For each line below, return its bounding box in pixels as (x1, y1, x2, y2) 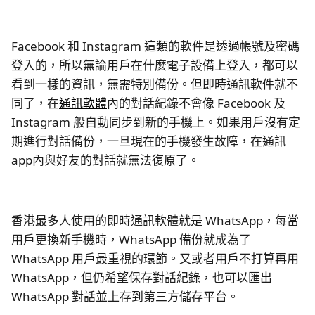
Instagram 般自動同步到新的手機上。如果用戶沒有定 (11, 113, 300, 130)
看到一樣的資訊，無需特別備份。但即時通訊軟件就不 (11, 75, 298, 92)
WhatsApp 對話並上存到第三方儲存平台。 (11, 288, 239, 304)
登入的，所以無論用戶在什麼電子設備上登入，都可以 (11, 56, 298, 73)
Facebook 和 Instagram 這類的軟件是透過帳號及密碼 (11, 37, 300, 54)
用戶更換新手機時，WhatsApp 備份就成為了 (11, 231, 251, 247)
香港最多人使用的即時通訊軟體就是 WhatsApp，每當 (11, 212, 299, 229)
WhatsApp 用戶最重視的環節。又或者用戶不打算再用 (11, 250, 299, 266)
